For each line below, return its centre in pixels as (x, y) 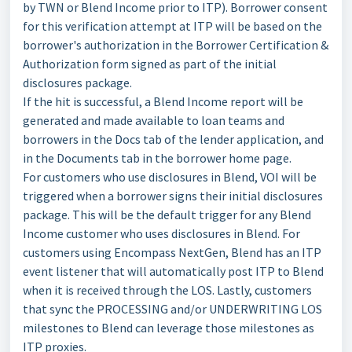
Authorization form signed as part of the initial (150, 64)
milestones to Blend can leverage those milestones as (169, 328)
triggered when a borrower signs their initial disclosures (173, 196)
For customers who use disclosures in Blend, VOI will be (170, 177)
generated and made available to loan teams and (154, 120)
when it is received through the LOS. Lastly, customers (167, 290)
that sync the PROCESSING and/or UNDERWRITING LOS (172, 309)
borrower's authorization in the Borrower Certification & (176, 45)
